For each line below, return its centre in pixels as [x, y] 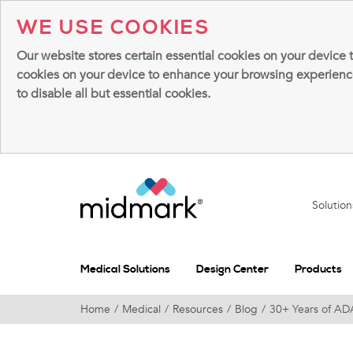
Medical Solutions [125, 269]
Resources [198, 309]
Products [318, 269]
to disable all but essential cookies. [113, 94]
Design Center [232, 269]
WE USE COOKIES [113, 28]
